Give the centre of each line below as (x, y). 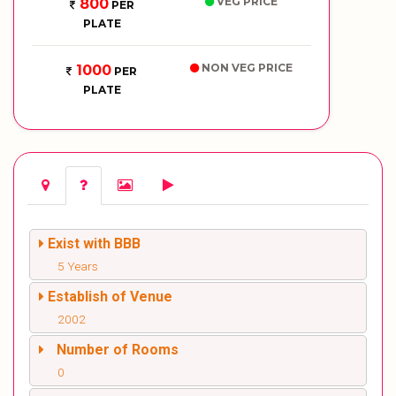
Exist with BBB (94, 244)
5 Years (78, 266)
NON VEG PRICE (246, 68)
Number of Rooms (118, 350)
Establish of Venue (110, 297)
